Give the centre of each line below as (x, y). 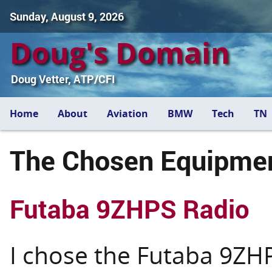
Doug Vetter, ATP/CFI (63, 79)
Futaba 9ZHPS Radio (130, 208)
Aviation (127, 114)
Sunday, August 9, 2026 (67, 16)
